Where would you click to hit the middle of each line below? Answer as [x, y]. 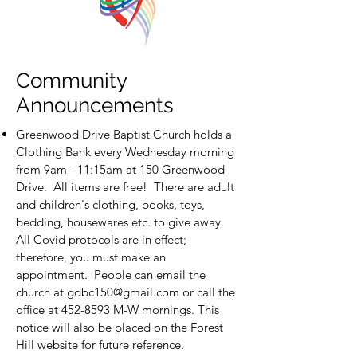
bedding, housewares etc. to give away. [122, 222]
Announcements [95, 105]
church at [41, 292]
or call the [207, 292]
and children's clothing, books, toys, [110, 204]
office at [39, 310]
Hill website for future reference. [100, 345]
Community [71, 80]
